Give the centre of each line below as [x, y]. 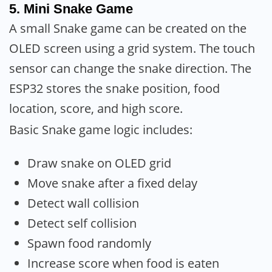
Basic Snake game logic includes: [101, 130]
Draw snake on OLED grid [99, 163]
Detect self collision [82, 223]
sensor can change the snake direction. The [130, 69]
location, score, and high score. [96, 109]
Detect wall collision [83, 203]
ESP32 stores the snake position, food [114, 89]
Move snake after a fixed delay [112, 183]
